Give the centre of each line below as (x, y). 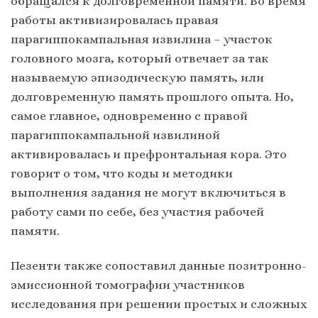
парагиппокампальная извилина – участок (142, 39)
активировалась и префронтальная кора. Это (149, 154)
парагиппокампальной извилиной (115, 135)
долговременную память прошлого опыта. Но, (152, 96)
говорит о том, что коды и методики (122, 173)
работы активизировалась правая (115, 20)
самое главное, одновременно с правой (129, 115)
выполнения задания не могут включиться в (148, 192)
